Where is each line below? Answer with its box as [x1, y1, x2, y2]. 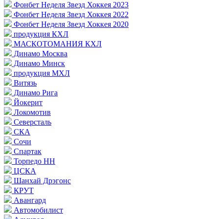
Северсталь [12, 118, 51, 126]
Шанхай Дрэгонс [12, 176, 71, 185]
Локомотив [12, 108, 51, 116]
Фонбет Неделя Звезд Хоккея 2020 [12, 20, 129, 28]
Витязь [12, 79, 37, 87]
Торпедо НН [12, 157, 55, 165]
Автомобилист [12, 206, 63, 214]
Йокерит [12, 98, 43, 107]
